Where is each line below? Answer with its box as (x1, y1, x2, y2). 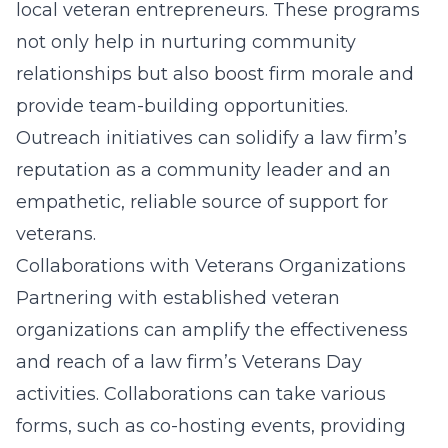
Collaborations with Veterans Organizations (16, 255, 406, 277)
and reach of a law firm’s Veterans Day (16, 351, 362, 373)
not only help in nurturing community (16, 31, 356, 53)
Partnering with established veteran (16, 287, 340, 309)
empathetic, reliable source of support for (16, 191, 388, 213)
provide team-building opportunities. (16, 95, 348, 117)
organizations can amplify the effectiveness (16, 319, 408, 341)
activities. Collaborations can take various (16, 383, 386, 405)
